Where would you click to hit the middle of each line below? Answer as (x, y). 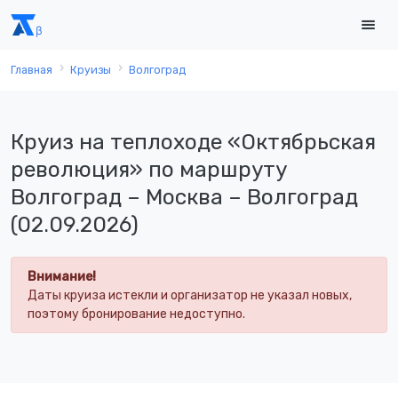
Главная (32, 70)
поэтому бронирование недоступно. (136, 314)
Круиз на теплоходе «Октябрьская (193, 142)
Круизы (91, 70)
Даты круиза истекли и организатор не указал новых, (189, 295)
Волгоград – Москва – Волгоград (184, 197)
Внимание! (61, 276)
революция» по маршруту (149, 169)
